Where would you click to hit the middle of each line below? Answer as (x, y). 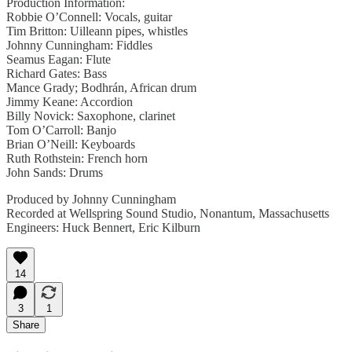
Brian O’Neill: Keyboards (71, 144)
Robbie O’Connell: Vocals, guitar (89, 16)
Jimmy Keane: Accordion (70, 101)
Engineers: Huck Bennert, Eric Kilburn (103, 227)
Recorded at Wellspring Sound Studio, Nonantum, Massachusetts (168, 213)
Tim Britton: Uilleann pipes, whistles (97, 31)
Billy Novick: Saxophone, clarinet (91, 115)
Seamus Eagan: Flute (59, 59)
